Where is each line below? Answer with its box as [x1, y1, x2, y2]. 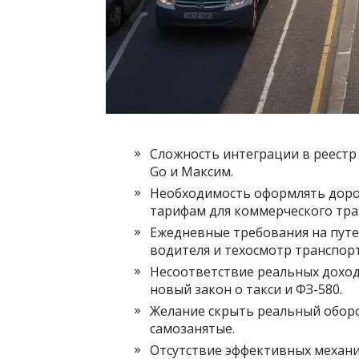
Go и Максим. [150, 163, 233, 180]
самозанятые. [150, 320, 235, 337]
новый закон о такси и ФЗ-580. [150, 280, 342, 298]
